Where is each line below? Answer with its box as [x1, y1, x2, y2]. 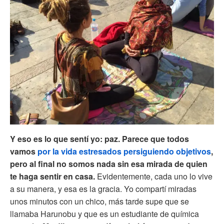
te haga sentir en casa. [10, 170, 97, 182]
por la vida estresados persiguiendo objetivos [37, 145, 211, 157]
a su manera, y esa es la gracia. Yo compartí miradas [10, 183, 196, 195]
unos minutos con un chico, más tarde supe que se [10, 195, 189, 207]
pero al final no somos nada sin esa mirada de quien [10, 158, 207, 170]
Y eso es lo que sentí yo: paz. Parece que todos [10, 133, 189, 145]
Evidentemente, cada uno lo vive [97, 170, 212, 182]
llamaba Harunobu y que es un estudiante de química [10, 208, 199, 220]
